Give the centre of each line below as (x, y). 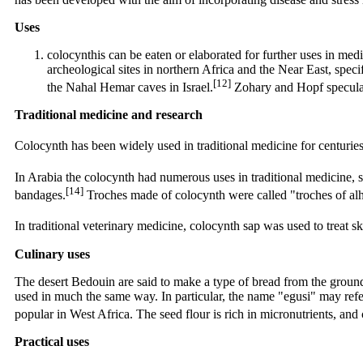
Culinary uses (52, 254)
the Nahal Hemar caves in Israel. (130, 88)
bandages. (40, 195)
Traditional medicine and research (109, 115)
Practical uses (52, 341)
